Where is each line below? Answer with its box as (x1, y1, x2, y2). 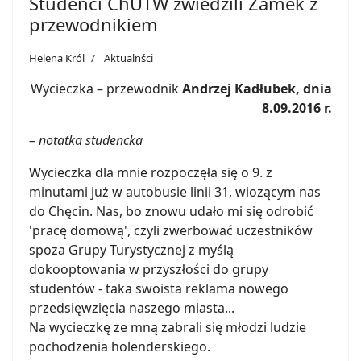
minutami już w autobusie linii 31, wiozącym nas (29, 183, 321, 201)
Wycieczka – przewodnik (31, 80, 182, 98)
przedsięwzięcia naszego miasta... (29, 299, 234, 317)
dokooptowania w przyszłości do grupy (29, 260, 268, 278)
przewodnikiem (29, 12, 158, 36)
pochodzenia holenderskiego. (29, 338, 210, 355)
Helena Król (29, 51, 85, 65)
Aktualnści (104, 51, 153, 65)
